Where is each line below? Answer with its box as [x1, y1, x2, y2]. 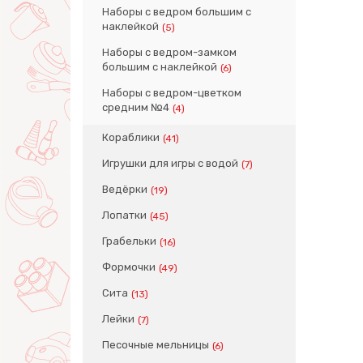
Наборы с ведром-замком [102, 46, 237, 58]
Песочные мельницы [102, 339, 209, 351]
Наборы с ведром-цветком [102, 87, 241, 99]
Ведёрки [102, 183, 147, 195]
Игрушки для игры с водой [102, 157, 238, 169]
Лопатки [102, 209, 147, 221]
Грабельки [102, 235, 156, 247]
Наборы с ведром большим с [102, 6, 251, 18]
